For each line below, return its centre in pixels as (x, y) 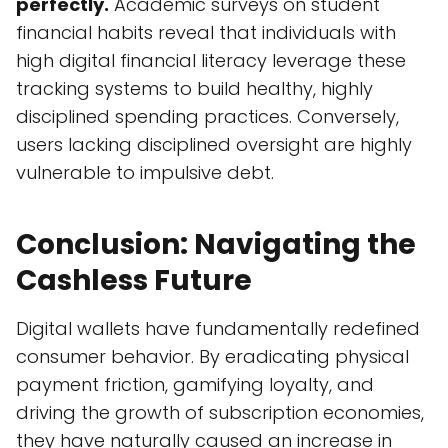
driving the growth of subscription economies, (220, 413)
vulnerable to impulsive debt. (145, 173)
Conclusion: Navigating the (216, 245)
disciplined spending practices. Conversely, (207, 117)
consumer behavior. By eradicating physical (212, 357)
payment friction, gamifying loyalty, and (195, 385)
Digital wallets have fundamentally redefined (218, 329)
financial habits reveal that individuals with (206, 33)
